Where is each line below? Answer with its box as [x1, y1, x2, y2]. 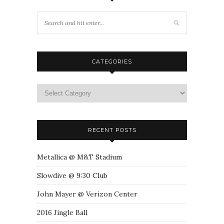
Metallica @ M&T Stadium [37, 152, 122, 161]
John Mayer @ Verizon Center [37, 189, 137, 198]
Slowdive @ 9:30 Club [37, 170, 107, 180]
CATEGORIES [92, 57, 132, 65]
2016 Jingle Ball [37, 207, 87, 217]
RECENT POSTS [87, 126, 136, 133]
